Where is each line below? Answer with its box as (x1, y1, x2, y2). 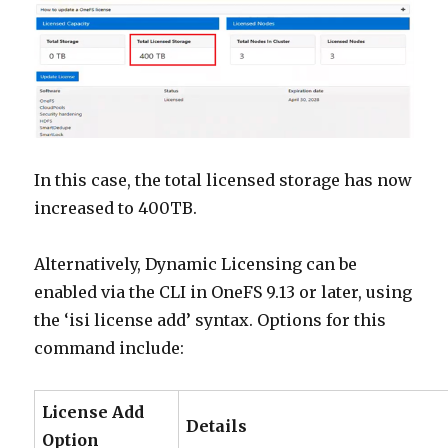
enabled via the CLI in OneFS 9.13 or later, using (34, 281, 413, 302)
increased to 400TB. (34, 197, 198, 218)
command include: (34, 337, 185, 358)
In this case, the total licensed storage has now (34, 169, 413, 190)
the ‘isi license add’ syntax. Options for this (34, 309, 387, 330)
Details (186, 415, 248, 436)
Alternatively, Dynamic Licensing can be (34, 253, 358, 274)
